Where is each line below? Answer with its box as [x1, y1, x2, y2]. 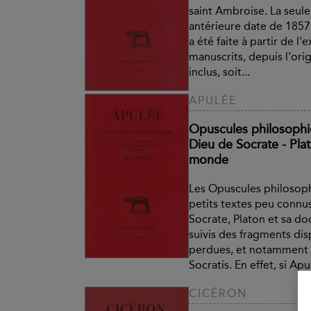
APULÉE [189, 93, 237, 107]
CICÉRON [189, 286, 247, 300]
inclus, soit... [189, 65, 250, 78]
